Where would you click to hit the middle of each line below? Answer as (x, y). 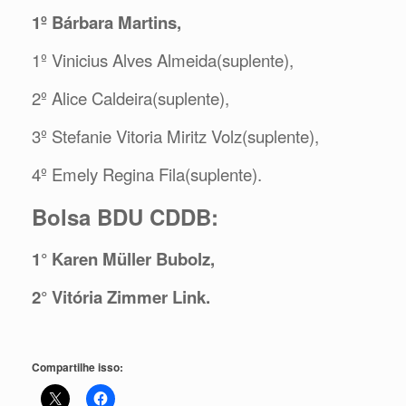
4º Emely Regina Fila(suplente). (147, 174)
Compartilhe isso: (77, 367)
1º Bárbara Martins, (106, 23)
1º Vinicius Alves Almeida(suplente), (163, 60)
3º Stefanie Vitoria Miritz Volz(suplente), (175, 136)
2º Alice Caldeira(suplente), (130, 98)
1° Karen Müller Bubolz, (123, 259)
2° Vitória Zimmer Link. (121, 297)
